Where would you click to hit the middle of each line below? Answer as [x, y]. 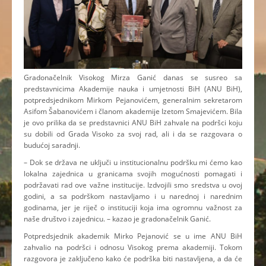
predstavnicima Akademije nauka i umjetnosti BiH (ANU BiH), [133, 88]
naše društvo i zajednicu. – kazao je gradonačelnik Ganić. [117, 218]
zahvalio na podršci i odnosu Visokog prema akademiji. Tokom [133, 247]
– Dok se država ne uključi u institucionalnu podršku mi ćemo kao [133, 162]
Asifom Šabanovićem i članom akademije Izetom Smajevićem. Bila [133, 111]
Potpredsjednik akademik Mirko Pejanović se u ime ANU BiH [133, 236]
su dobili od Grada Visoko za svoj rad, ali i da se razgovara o [133, 134]
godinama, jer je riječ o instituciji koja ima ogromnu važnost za [133, 207]
